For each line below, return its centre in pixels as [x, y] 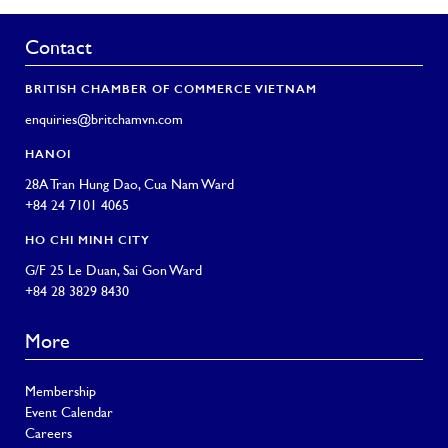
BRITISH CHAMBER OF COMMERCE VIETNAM [171, 90]
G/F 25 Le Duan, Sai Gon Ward [113, 272]
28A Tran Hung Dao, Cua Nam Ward [129, 186]
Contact [58, 50]
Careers [48, 435]
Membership [60, 393]
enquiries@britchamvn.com [104, 121]
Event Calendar [69, 414]
